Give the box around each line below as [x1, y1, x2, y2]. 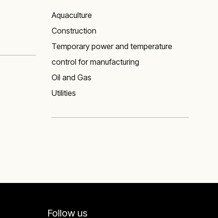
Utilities [52, 88, 76, 98]
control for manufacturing [52, 57, 139, 67]
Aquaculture [52, 10, 92, 20]
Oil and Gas [52, 73, 91, 82]
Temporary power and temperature [52, 41, 172, 51]
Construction [52, 26, 96, 36]
